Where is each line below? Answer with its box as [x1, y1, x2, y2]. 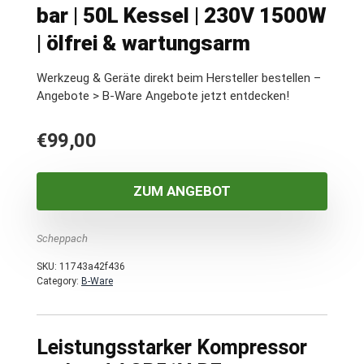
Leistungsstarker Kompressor [37, 336, 307, 359]
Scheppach [37, 232, 88, 245]
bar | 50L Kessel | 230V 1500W [37, 3, 327, 28]
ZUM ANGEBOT [133, 183, 231, 199]
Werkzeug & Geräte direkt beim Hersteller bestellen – [37, 71, 321, 85]
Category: [37, 275, 81, 287]
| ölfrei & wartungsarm [37, 31, 250, 55]
